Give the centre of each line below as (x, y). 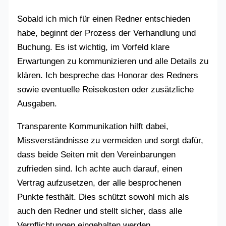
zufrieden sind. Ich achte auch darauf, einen (100, 169)
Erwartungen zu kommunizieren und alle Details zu (113, 62)
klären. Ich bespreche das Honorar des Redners (108, 76)
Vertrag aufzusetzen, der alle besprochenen (99, 183)
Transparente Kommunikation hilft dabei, (93, 127)
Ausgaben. (37, 104)
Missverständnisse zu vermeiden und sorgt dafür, (110, 141)
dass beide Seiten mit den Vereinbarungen (97, 155)
